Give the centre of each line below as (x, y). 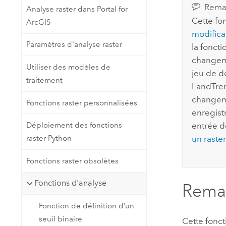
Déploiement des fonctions (74, 125)
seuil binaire (61, 219)
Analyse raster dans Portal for (77, 9)
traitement (44, 80)
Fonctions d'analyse (70, 183)
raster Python (49, 138)
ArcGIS (38, 22)
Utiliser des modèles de (68, 67)
